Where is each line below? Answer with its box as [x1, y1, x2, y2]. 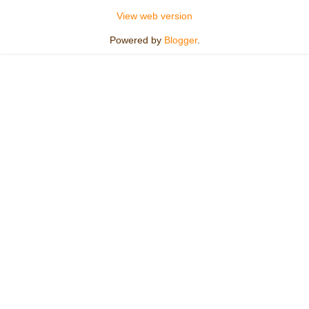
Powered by [109, 34, 164, 46]
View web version [117, 10, 192, 21]
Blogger [163, 34, 197, 46]
